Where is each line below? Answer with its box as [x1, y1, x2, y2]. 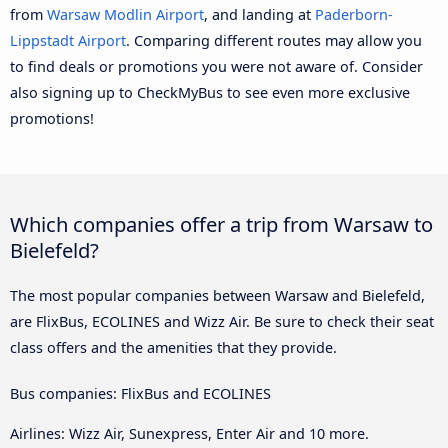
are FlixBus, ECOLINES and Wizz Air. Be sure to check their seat [10, 311, 434, 331]
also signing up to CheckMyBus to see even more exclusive [10, 82, 410, 102]
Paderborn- [315, 4, 393, 24]
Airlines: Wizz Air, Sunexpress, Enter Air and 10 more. [10, 424, 369, 444]
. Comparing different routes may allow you [126, 30, 422, 50]
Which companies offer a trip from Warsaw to [10, 209, 433, 238]
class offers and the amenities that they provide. [10, 337, 337, 357]
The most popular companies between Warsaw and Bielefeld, [10, 285, 425, 305]
